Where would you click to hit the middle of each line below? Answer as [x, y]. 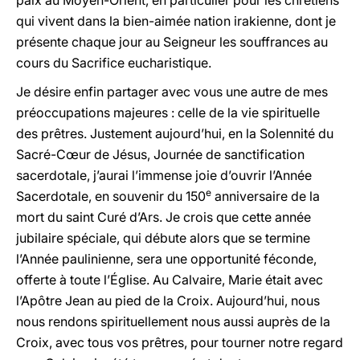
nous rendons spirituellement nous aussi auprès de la [173, 321]
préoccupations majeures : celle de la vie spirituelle [168, 112]
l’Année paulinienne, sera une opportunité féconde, [166, 259]
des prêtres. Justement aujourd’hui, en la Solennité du [175, 133]
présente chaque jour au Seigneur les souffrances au [172, 42]
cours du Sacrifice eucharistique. [114, 63]
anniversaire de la [266, 196]
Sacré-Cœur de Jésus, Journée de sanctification [160, 154]
